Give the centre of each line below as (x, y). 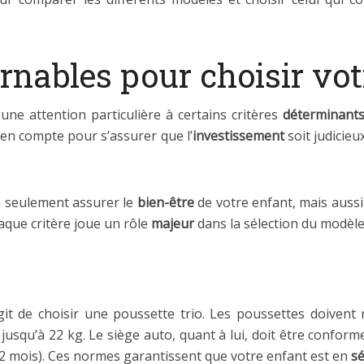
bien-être (165, 202)
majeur (173, 223)
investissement (238, 136)
